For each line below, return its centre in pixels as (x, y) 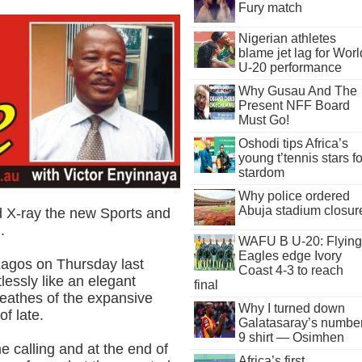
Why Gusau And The (297, 91)
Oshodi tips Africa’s (293, 143)
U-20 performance (290, 67)
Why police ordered (294, 196)
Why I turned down (291, 308)
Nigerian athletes (287, 38)
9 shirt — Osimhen (291, 337)
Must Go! (263, 120)
